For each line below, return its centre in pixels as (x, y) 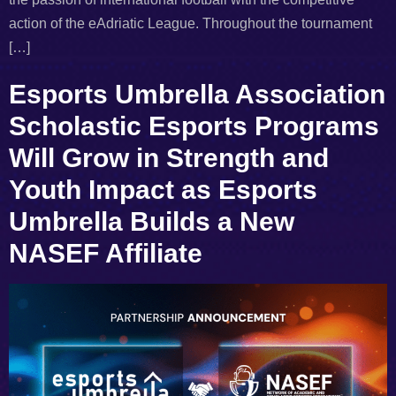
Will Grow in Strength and (169, 158)
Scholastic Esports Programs (194, 126)
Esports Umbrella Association (197, 95)
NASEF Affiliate (106, 254)
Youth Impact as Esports (163, 190)
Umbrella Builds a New (152, 222)
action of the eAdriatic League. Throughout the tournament (190, 23)
